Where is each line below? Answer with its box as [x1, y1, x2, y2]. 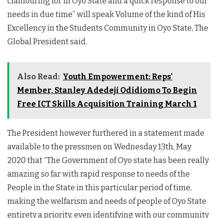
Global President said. [7, 37, 87, 46]
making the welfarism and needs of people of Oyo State [7, 197, 206, 206]
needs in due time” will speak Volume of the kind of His [7, 10, 205, 19]
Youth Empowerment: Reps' [63, 72, 173, 81]
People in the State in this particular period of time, [7, 183, 192, 192]
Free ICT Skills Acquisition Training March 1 [17, 99, 197, 109]
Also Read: [17, 72, 60, 81]
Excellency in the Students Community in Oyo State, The [7, 23, 208, 33]
